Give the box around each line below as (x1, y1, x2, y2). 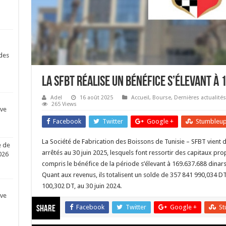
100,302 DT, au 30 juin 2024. (41, 182, 122, 190)
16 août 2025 (79, 94, 113, 101)
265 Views (51, 101, 77, 108)
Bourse (152, 94, 171, 101)
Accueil (131, 94, 149, 101)
